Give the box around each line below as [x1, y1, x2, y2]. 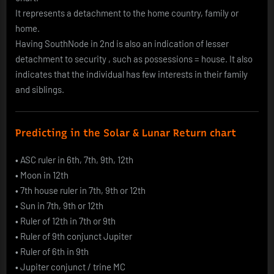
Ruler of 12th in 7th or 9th [18, 215, 116, 227]
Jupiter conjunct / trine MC [18, 261, 125, 273]
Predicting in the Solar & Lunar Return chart [15, 127, 239, 139]
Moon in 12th [18, 169, 68, 181]
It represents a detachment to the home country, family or [15, 7, 239, 18]
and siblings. [15, 84, 64, 95]
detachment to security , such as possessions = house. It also [15, 53, 253, 64]
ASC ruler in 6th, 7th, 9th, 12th [18, 154, 133, 166]
